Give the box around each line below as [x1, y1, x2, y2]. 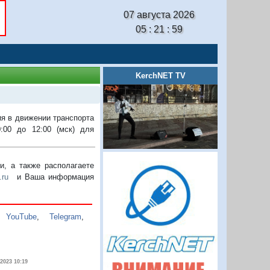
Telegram [49, 212, 82, 221]
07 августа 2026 [123, 9, 195, 20]
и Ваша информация [8, 172, 95, 181]
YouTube [6, 212, 37, 221]
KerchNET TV [135, 71, 186, 80]
